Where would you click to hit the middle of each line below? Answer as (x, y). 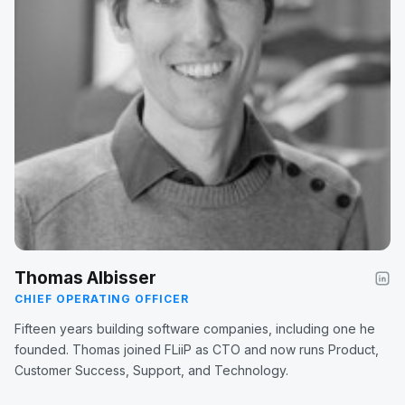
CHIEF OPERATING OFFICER (102, 299)
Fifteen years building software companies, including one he (195, 329)
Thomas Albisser (85, 278)
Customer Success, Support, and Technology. (151, 371)
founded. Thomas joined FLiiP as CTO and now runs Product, (197, 350)
